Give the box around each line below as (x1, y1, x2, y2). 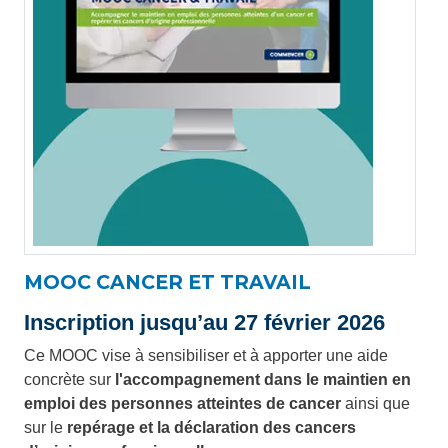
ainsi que (341, 395, 410, 413)
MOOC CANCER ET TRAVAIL (24, 270, 311, 295)
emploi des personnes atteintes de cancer (24, 395, 341, 413)
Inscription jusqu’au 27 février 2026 (24, 310, 385, 336)
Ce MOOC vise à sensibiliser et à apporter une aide (24, 347, 388, 365)
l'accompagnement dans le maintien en (115, 371, 411, 389)
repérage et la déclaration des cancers (67, 419, 356, 437)
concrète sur (24, 371, 115, 389)
